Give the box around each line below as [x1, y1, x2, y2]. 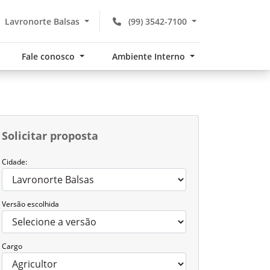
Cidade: [2, 157, 27, 167]
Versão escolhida [2, 199, 59, 209]
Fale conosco [22, 51, 78, 62]
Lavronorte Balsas [2, 15, 83, 27]
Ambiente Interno [112, 51, 188, 62]
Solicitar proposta [2, 128, 98, 143]
